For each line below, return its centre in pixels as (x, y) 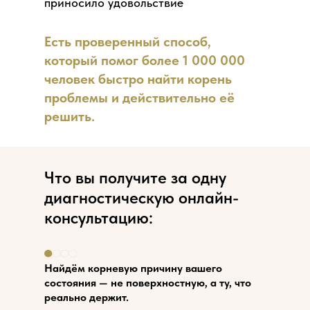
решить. (70, 116)
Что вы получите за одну (135, 177)
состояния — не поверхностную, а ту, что (148, 283)
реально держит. (86, 297)
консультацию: (99, 218)
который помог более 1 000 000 (145, 60)
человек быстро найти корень (138, 79)
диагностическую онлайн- (142, 198)
